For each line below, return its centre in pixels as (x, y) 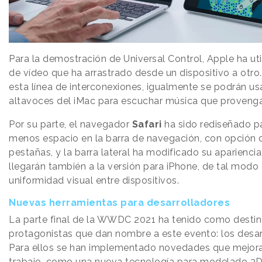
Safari (146, 125)
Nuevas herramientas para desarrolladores (119, 203)
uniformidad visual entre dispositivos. (94, 181)
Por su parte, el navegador (69, 125)
